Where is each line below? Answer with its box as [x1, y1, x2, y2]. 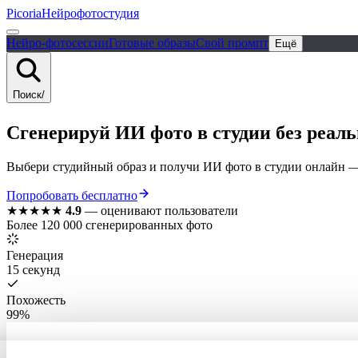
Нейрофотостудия [42, 6, 139, 20]
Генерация [6, 248, 63, 262]
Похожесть [6, 292, 66, 307]
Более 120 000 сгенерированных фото [6, 217, 213, 232]
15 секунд [6, 262, 60, 276]
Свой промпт [196, 36, 268, 50]
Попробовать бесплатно [6, 188, 137, 202]
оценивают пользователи [101, 203, 238, 217]
